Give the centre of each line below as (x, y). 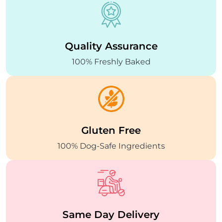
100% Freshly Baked (111, 61)
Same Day (90, 214)
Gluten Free (111, 130)
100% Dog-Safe (88, 146)
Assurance (131, 46)
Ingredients (141, 146)
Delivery (139, 214)
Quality (85, 46)
